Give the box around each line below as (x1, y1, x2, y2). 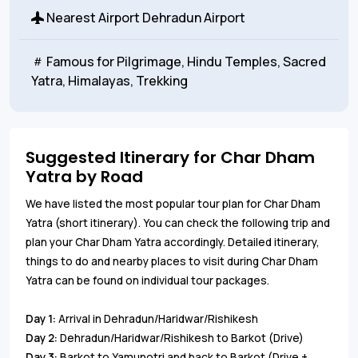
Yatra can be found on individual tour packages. (26, 273, 269, 288)
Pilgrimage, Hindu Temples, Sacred (117, 53, 326, 71)
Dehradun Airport (142, 9, 245, 27)
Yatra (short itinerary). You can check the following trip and (26, 216, 330, 231)
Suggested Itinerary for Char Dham (26, 146, 315, 169)
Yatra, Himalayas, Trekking (31, 72, 188, 90)
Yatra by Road (26, 165, 143, 189)
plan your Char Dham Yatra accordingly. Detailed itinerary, (26, 235, 320, 250)
